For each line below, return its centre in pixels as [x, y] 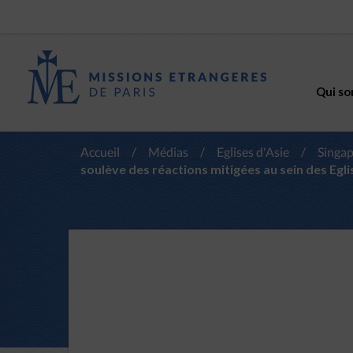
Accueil [100, 152]
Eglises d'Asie [253, 152]
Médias [168, 152]
